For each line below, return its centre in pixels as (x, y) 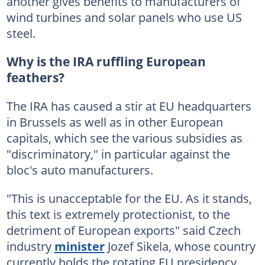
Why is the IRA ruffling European (106, 61)
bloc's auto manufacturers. (80, 169)
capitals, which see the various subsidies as (124, 138)
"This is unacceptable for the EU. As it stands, (129, 198)
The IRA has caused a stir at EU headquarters (129, 106)
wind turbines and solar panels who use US (124, 17)
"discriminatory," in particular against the (118, 153)
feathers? (35, 77)
